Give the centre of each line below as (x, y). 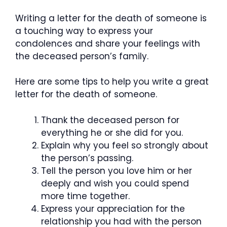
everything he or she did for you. (112, 133)
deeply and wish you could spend (115, 183)
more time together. (85, 196)
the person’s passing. (87, 158)
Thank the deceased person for (110, 120)
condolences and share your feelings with (108, 43)
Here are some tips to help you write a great (112, 82)
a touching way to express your (84, 31)
